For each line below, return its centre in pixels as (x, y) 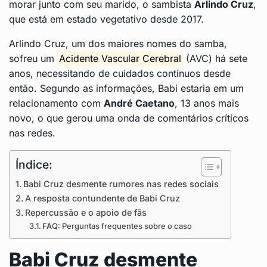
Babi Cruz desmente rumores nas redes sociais (121, 184)
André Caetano (139, 103)
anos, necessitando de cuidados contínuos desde (120, 74)
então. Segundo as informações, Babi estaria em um (126, 89)
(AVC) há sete (215, 59)
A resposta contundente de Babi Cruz (102, 198)
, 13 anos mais (207, 103)
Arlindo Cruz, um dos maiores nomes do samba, (118, 44)
